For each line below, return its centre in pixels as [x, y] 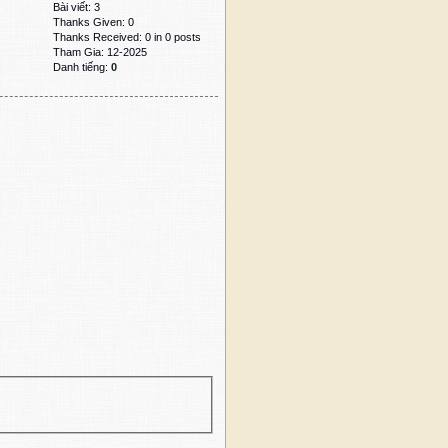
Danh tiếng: [82, 67]
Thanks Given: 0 [93, 22]
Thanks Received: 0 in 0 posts [127, 37]
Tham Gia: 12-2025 [100, 52]
